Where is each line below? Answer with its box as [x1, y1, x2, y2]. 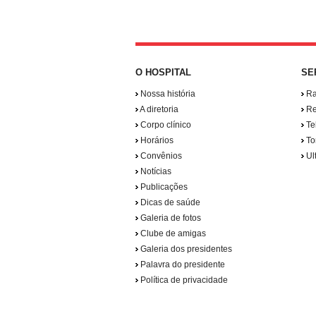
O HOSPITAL [135, 67, 191, 78]
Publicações [138, 182, 188, 192]
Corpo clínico [138, 120, 191, 130]
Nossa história [138, 89, 195, 99]
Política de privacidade [138, 275, 228, 285]
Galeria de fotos [138, 213, 201, 223]
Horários [138, 135, 174, 145]
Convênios [138, 151, 182, 161]
